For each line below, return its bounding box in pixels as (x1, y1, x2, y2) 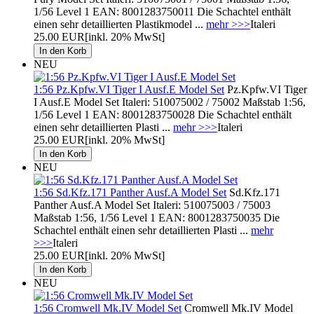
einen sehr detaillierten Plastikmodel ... (34, 18, 206, 30)
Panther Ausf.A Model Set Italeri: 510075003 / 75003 (34, 198, 271, 211)
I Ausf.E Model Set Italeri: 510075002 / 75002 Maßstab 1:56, (34, 95, 306, 108)
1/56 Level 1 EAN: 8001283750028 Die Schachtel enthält (34, 108, 292, 121)
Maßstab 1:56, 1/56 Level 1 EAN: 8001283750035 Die (34, 211, 280, 224)
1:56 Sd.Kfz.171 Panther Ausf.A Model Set (34, 186, 226, 198)
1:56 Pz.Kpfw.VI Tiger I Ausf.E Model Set (34, 83, 224, 95)
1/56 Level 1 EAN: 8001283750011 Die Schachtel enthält (34, 5, 291, 18)
